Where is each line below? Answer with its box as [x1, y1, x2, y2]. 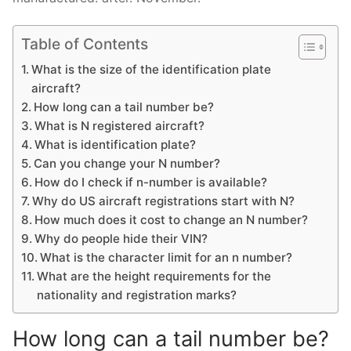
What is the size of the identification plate [31, 62, 272, 78]
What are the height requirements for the [37, 269, 272, 284]
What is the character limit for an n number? [40, 250, 293, 266]
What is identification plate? [34, 137, 197, 153]
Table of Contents [21, 34, 148, 54]
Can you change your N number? [34, 156, 221, 172]
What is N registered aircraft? [34, 118, 205, 134]
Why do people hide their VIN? [34, 231, 208, 247]
